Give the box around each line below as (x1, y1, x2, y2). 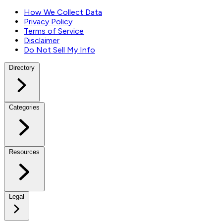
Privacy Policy (24, 17, 72, 27)
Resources (9, 148, 40, 156)
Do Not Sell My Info (24, 45, 95, 55)
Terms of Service (24, 26, 84, 36)
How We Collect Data (24, 7, 102, 17)
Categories (9, 104, 40, 111)
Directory (9, 64, 35, 72)
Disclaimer (24, 36, 59, 46)
